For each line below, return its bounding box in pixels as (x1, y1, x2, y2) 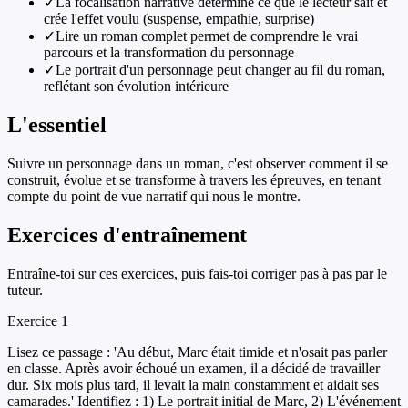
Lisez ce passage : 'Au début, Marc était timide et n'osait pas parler (7, 343, 387, 360)
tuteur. (7, 281, 43, 298)
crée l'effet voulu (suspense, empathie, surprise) (44, 11, 314, 27)
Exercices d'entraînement (7, 223, 247, 248)
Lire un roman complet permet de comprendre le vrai (56, 28, 358, 45)
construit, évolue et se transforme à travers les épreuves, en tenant (7, 172, 381, 189)
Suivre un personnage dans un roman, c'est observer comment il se (7, 156, 388, 172)
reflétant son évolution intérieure (44, 78, 229, 95)
